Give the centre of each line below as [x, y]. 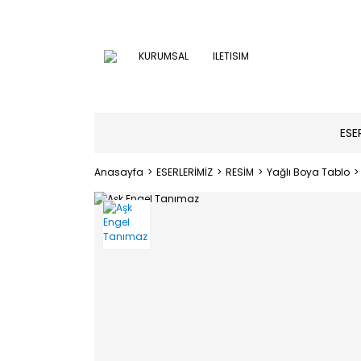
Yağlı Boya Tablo [308, 172]
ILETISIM [231, 56]
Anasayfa [119, 172]
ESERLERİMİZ [185, 172]
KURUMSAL [164, 56]
